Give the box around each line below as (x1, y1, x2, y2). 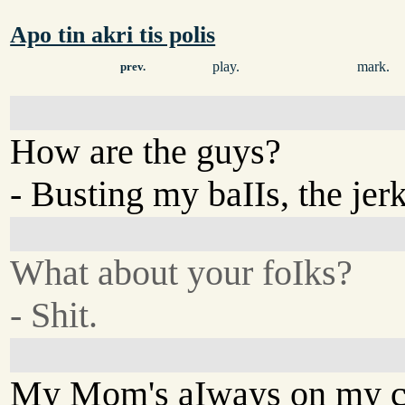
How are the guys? (10, 130, 282, 172)
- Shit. (10, 294, 99, 335)
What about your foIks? (10, 251, 353, 293)
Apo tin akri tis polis (10, 22, 216, 48)
